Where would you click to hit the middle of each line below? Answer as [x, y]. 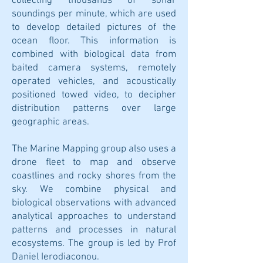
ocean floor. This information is [94, 41]
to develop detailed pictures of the [94, 28]
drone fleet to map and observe [94, 163]
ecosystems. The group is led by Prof [94, 244]
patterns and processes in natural [94, 230]
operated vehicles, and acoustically [94, 82]
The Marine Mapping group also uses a [94, 149]
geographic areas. [50, 122]
